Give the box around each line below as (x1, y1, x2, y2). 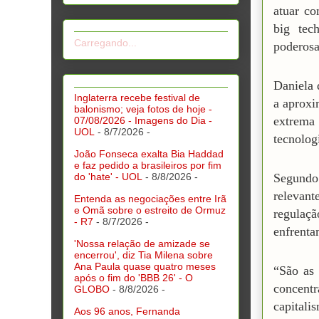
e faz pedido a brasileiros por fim (74, 159, 221, 171)
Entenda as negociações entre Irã (74, 192, 226, 204)
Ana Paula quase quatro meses (74, 260, 216, 272)
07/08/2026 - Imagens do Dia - (74, 114, 212, 126)
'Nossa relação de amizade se (74, 237, 210, 249)
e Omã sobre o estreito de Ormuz (74, 204, 226, 216)
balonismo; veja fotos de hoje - (74, 103, 212, 115)
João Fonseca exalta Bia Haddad (74, 147, 224, 159)
